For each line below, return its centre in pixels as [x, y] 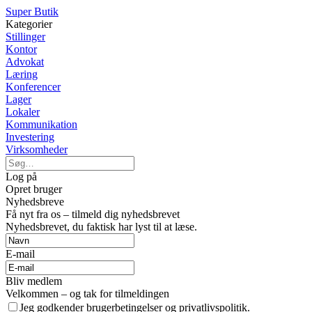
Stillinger [25, 37]
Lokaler [23, 112]
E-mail [20, 254]
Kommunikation [41, 124]
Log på [21, 177]
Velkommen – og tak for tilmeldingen [87, 294]
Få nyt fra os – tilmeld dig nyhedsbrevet [93, 214]
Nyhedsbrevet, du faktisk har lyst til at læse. [101, 227]
